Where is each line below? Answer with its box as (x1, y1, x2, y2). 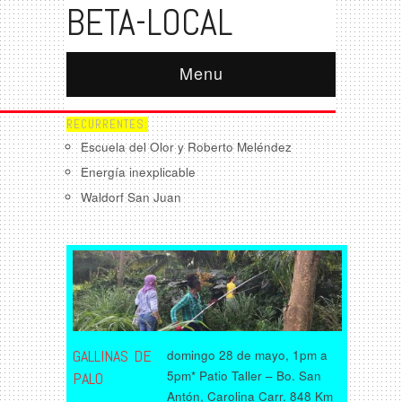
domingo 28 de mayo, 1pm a (166, 345, 328, 363)
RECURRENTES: (66, 117, 148, 132)
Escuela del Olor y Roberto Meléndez (81, 138, 292, 155)
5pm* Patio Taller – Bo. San (166, 366, 321, 384)
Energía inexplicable (81, 163, 196, 180)
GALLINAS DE (72, 345, 152, 366)
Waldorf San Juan (81, 188, 181, 205)
